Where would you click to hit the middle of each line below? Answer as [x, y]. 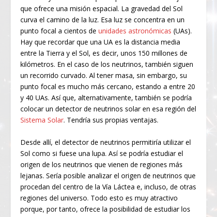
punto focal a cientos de [60, 31]
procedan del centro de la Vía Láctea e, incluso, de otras [108, 186]
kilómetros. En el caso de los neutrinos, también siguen [107, 64]
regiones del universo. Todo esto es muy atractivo [99, 198]
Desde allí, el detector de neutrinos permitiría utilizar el [106, 142]
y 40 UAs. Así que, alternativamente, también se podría [106, 98]
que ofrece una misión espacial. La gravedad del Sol [102, 9]
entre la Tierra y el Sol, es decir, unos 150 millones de [104, 53]
